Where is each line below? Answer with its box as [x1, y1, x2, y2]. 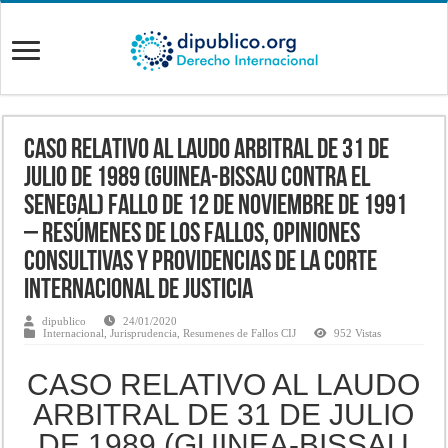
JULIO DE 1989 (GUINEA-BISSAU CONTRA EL [24, 164, 371, 193]
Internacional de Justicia [24, 276, 254, 305]
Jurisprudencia [110, 326, 178, 339]
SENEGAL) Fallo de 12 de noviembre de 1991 [24, 192, 408, 221]
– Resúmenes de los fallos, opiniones [24, 220, 361, 249]
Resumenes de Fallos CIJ [183, 326, 297, 339]
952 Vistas [334, 326, 382, 339]
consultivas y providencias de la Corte [24, 248, 378, 277]
